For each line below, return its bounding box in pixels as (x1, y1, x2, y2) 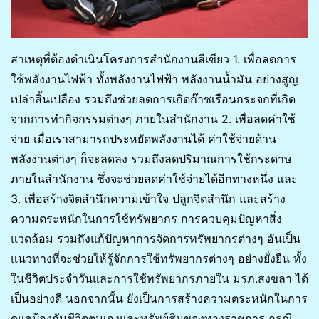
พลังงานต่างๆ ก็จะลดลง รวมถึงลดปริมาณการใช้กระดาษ (11, 152, 292, 167)
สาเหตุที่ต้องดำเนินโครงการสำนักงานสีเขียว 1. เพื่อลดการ (11, 52, 296, 67)
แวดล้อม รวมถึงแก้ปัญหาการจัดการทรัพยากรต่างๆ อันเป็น (11, 231, 300, 246)
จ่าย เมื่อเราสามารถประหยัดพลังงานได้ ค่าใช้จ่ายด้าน (11, 132, 276, 147)
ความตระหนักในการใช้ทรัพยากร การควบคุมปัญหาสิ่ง (11, 211, 282, 226)
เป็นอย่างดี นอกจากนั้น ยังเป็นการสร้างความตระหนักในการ (11, 291, 308, 306)
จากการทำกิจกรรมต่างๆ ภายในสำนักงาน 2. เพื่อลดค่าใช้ (11, 112, 296, 127)
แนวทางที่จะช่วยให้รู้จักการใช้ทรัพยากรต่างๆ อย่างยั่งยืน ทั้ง (11, 251, 307, 266)
